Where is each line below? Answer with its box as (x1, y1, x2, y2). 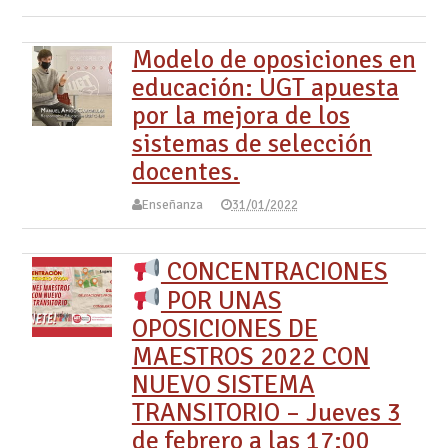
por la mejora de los (131, 99, 350, 131)
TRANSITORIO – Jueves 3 (131, 396, 401, 428)
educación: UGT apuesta (131, 71, 399, 103)
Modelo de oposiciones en (131, 43, 416, 75)
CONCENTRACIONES (160, 255, 388, 287)
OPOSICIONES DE (131, 312, 318, 344)
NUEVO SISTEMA (131, 368, 315, 400)
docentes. (131, 155, 240, 187)
